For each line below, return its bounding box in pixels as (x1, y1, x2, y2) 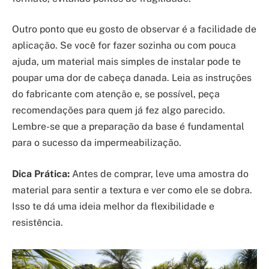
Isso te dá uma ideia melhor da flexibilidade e (12, 200, 214, 212)
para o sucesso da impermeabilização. (12, 137, 181, 149)
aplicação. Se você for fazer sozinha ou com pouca (12, 40, 236, 52)
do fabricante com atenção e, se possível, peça (12, 88, 220, 100)
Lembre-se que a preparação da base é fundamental (12, 121, 244, 133)
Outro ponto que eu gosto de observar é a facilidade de (12, 23, 256, 35)
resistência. (12, 216, 63, 228)
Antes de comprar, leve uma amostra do (70, 168, 249, 180)
